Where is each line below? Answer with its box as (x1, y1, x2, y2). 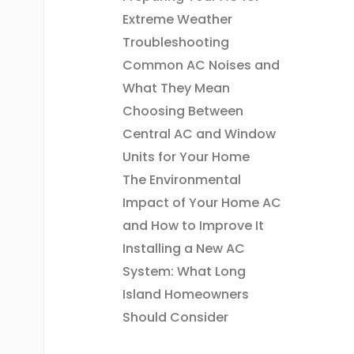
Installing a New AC (122, 239, 245, 258)
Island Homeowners (122, 284, 249, 303)
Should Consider (122, 307, 228, 326)
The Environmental (122, 170, 241, 189)
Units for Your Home (122, 147, 250, 166)
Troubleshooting (122, 32, 229, 51)
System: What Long (122, 262, 246, 281)
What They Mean (122, 78, 230, 97)
